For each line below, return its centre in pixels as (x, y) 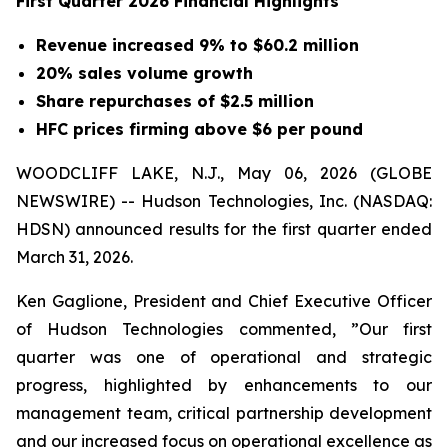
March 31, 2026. (74, 257)
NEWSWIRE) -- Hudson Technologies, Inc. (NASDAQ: (224, 201)
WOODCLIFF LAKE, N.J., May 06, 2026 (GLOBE (224, 173)
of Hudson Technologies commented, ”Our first (224, 329)
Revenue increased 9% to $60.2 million (197, 45)
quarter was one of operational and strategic (224, 357)
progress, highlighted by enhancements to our (224, 385)
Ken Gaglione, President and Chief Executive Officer (224, 301)
